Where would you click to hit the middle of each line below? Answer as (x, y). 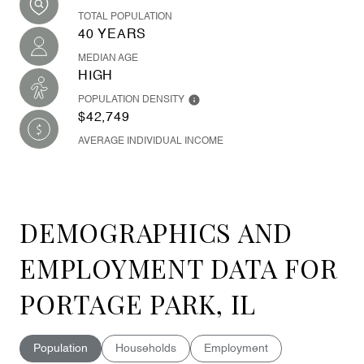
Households (146, 349)
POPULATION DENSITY (131, 100)
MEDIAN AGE (108, 58)
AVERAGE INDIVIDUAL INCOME (151, 141)
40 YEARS (112, 35)
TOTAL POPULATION (125, 17)
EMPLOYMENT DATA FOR (179, 268)
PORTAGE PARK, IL (138, 303)
